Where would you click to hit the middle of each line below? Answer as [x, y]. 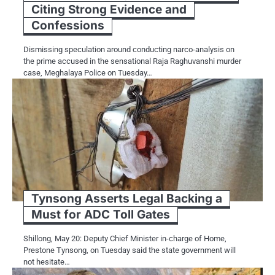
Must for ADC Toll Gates [101, 215]
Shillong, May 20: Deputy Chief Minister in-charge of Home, [125, 239]
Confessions [68, 26]
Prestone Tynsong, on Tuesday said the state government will [130, 250]
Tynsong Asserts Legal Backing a [127, 199]
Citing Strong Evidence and [109, 10]
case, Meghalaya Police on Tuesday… [88, 73]
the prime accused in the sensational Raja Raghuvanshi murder [132, 61]
